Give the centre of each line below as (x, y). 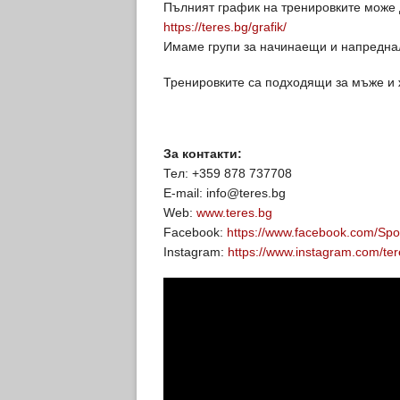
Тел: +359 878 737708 (228, 173)
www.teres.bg (234, 212)
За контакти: (203, 154)
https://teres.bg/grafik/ (225, 27)
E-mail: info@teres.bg (225, 193)
